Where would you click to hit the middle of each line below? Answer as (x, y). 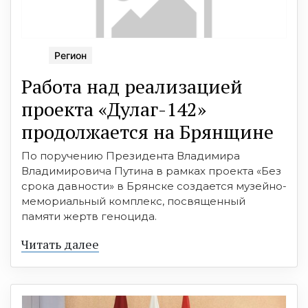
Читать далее (60, 244)
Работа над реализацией (132, 86)
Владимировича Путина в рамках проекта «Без (151, 170)
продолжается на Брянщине (147, 131)
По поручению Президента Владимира (131, 155)
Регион (70, 55)
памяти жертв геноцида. (90, 216)
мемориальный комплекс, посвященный (133, 201)
